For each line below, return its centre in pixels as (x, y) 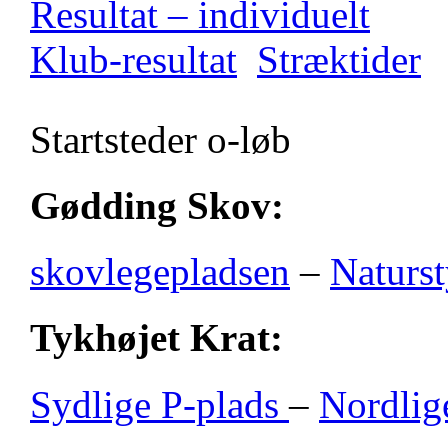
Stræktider (339, 59)
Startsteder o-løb (160, 139)
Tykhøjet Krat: (156, 338)
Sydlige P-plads (159, 404)
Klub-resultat (133, 59)
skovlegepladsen (160, 272)
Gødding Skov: (157, 205)
